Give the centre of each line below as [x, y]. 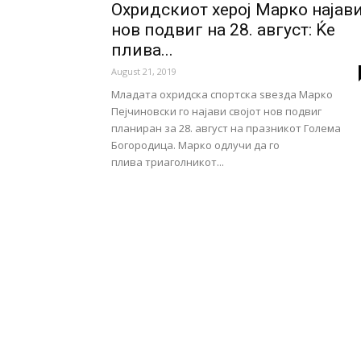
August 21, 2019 [144, 71]
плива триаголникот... [168, 162]
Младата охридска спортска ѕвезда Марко [222, 94]
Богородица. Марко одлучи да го [195, 145]
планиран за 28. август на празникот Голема [226, 128]
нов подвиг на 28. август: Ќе [223, 30]
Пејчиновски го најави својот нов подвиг [216, 111]
